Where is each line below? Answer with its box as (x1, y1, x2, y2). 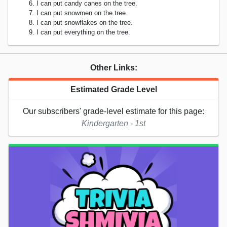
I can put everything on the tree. (36, 28, 130, 36)
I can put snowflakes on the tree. (36, 19, 133, 27)
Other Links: (90, 63, 137, 72)
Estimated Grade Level (70, 85, 157, 94)
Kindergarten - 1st (82, 119, 145, 128)
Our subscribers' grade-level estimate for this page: (23, 107, 204, 116)
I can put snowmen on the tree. (36, 9, 128, 17)
